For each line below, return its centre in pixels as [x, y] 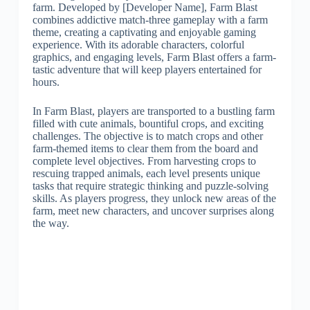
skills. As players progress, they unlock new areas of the [154, 198]
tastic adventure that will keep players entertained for [147, 69]
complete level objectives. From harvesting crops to [144, 161]
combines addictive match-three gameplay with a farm [150, 19]
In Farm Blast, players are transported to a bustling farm [153, 111]
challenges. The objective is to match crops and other [147, 136]
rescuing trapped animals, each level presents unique [146, 173]
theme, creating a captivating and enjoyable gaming [144, 32]
